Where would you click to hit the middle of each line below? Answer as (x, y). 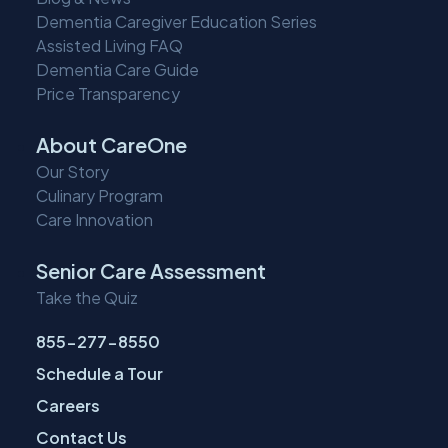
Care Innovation (94, 220)
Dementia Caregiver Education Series (176, 22)
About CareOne (111, 145)
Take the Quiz (87, 298)
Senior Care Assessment (151, 271)
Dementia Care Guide (117, 70)
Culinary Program (99, 196)
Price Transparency (108, 94)
